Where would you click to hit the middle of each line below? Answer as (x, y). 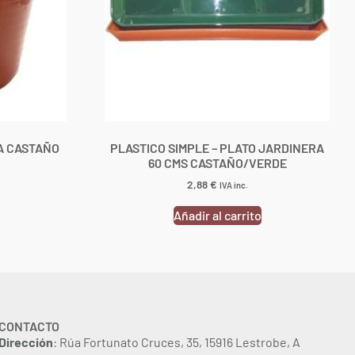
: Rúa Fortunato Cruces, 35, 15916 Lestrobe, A (177, 342)
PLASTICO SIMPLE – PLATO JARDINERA (217, 148)
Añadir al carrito (217, 215)
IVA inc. (233, 185)
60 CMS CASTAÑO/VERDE (217, 163)
